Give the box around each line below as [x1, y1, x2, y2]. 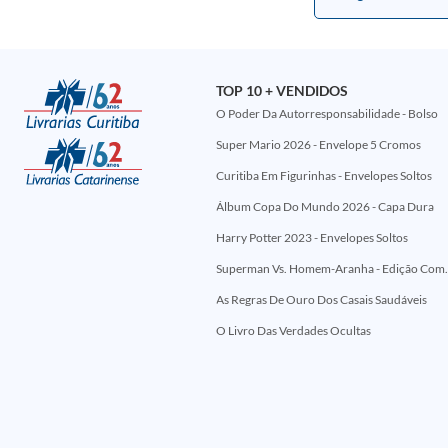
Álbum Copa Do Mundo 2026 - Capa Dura [215, 199, 434, 214]
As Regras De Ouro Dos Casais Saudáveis [215, 292, 427, 307]
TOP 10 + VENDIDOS [215, 82, 348, 99]
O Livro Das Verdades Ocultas [215, 323, 371, 338]
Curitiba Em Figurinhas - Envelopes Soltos [215, 168, 432, 183]
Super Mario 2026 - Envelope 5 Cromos [215, 137, 421, 152]
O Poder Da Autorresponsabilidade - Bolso [215, 106, 438, 121]
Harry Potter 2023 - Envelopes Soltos [215, 230, 408, 245]
